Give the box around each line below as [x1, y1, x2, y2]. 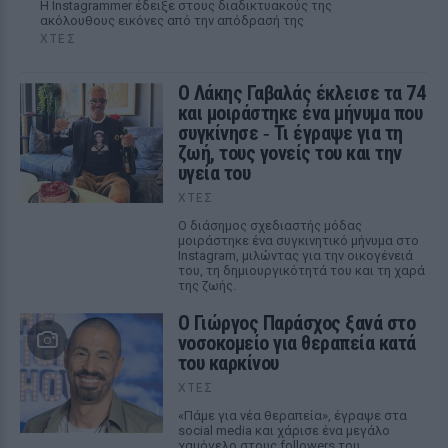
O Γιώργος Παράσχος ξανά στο [177, 311, 416, 335]
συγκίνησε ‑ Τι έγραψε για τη [177, 121, 403, 145]
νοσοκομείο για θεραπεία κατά [177, 331, 416, 355]
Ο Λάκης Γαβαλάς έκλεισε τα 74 [177, 81, 426, 105]
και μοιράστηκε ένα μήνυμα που [177, 101, 423, 125]
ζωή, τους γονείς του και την [177, 141, 402, 165]
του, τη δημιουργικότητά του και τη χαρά [177, 263, 425, 278]
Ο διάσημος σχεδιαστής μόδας [177, 218, 362, 233]
